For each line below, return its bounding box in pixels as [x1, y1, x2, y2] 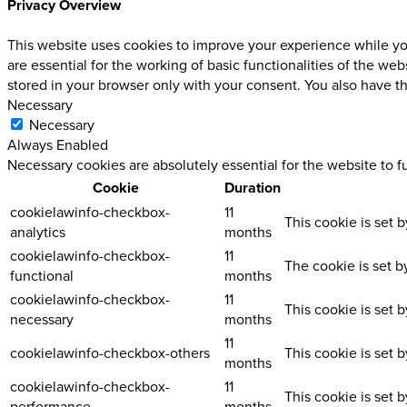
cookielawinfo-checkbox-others [10, 342, 210, 363]
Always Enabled [7, 134, 108, 155]
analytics [10, 222, 65, 243]
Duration [224, 177, 281, 199]
